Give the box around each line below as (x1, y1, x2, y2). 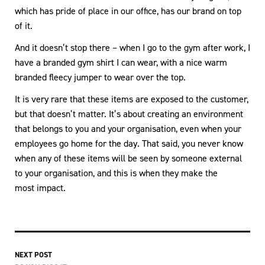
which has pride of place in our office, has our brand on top (15, 4, 241, 17)
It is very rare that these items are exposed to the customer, (15, 92, 248, 105)
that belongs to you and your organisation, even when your (15, 122, 241, 135)
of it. (15, 19, 33, 32)
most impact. (15, 181, 66, 194)
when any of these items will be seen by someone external (15, 151, 242, 164)
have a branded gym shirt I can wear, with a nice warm (15, 56, 227, 69)
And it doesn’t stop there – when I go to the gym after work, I (15, 41, 250, 54)
